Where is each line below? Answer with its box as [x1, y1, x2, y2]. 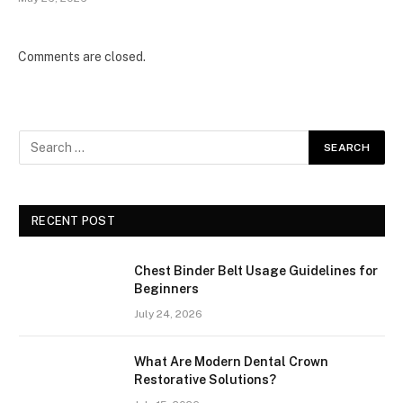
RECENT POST [31, 213, 115, 228]
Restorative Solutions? [134, 372, 276, 387]
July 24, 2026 [134, 307, 202, 320]
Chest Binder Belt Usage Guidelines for [134, 263, 378, 278]
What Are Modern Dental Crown [134, 354, 328, 369]
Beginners [134, 281, 199, 296]
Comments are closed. [18, 49, 146, 64]
